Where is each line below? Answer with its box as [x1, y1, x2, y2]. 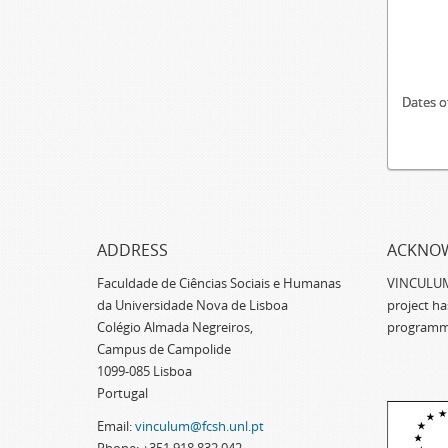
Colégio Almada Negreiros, [97, 318, 253, 336]
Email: [97, 417, 135, 435]
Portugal [97, 384, 148, 402]
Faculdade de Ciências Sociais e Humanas [97, 274, 341, 292]
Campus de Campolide [97, 340, 231, 358]
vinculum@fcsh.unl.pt [135, 417, 264, 435]
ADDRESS [97, 239, 168, 261]
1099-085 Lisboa [97, 362, 192, 380]
